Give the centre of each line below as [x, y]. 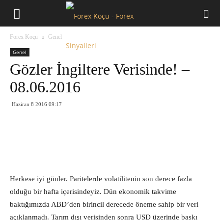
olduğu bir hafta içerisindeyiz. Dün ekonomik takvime [93, 192]
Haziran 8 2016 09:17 [37, 104]
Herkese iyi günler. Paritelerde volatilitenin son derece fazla [101, 179]
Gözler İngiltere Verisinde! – [100, 69]
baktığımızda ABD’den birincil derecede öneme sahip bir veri [104, 204]
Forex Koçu [24, 37]
